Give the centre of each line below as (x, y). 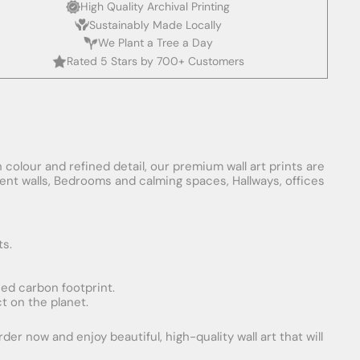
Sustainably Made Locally (155, 25)
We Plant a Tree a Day (155, 43)
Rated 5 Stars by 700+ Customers (155, 61)
